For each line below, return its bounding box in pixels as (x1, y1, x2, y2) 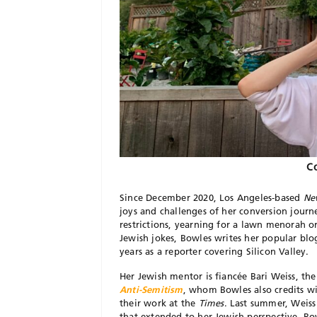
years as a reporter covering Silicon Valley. (120, 245, 309, 257)
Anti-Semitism (120, 283, 183, 295)
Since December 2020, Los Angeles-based (120, 191, 304, 203)
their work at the (120, 296, 199, 309)
